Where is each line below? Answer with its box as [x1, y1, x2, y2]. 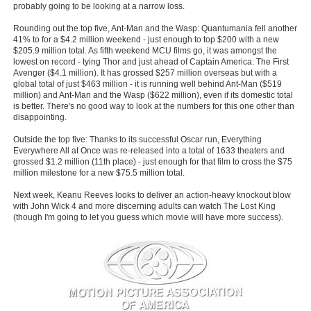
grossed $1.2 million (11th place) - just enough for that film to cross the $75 [12, 157, 292, 167]
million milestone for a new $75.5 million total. [12, 168, 185, 178]
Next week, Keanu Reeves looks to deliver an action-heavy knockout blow [12, 190, 291, 200]
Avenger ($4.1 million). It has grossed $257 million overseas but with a [12, 68, 277, 78]
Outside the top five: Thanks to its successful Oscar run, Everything [12, 135, 262, 144]
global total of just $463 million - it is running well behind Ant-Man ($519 [12, 79, 282, 89]
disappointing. [12, 112, 67, 122]
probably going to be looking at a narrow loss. [12, 1, 185, 11]
